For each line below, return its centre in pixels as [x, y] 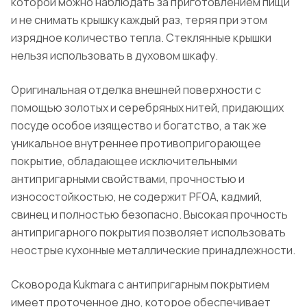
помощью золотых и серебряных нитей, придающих [147, 108]
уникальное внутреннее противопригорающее [136, 144]
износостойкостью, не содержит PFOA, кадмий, [137, 197]
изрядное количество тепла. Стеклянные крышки [141, 38]
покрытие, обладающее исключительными [124, 161]
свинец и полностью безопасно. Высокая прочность [149, 215]
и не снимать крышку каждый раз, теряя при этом [139, 20]
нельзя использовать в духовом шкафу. [114, 56]
